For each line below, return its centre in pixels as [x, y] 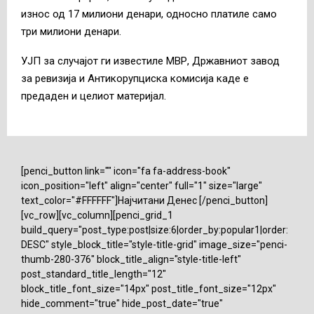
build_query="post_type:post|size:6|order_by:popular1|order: [155, 230]
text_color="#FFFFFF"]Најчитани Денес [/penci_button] [144, 200]
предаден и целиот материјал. [94, 96]
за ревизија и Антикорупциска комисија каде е [135, 78]
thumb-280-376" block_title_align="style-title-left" [131, 259]
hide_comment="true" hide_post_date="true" [122, 303]
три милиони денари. [71, 31]
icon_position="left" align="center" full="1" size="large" [142, 185]
